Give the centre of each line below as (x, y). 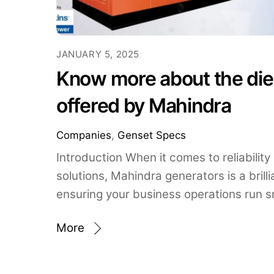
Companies (84, 135)
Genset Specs (152, 135)
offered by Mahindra (144, 106)
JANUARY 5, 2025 (98, 54)
